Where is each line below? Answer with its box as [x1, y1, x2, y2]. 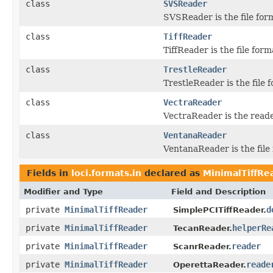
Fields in [27, 168, 71, 178]
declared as [141, 168, 203, 178]
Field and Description [171, 186, 266, 196]
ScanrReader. [173, 241, 232, 251]
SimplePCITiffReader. [173, 205, 266, 214]
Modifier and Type [24, 186, 103, 196]
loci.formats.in [71, 168, 141, 178]
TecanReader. [173, 223, 232, 233]
